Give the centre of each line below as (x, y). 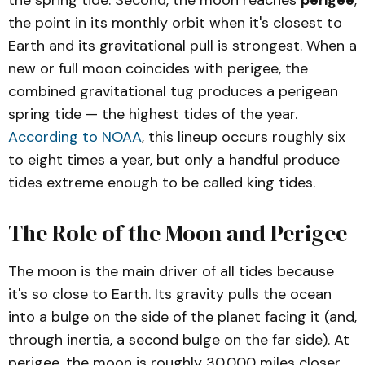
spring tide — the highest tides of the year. (153, 114)
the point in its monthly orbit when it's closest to (175, 23)
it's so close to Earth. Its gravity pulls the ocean (170, 294)
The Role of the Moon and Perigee (178, 233)
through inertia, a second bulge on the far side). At (179, 340)
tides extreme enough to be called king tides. (162, 182)
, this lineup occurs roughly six (244, 137)
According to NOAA (75, 137)
